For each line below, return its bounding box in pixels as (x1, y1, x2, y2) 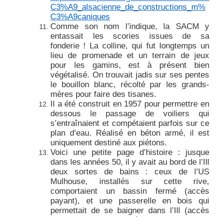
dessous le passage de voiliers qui (50, 108, 209, 118)
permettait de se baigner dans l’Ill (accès (50, 205, 209, 215)
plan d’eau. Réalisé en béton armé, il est (50, 127, 209, 138)
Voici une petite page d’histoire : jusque (50, 147, 209, 157)
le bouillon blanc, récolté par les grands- (50, 79, 209, 89)
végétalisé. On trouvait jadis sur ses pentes (50, 69, 209, 79)
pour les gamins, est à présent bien (50, 60, 209, 70)
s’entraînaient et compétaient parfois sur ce (50, 118, 209, 128)
